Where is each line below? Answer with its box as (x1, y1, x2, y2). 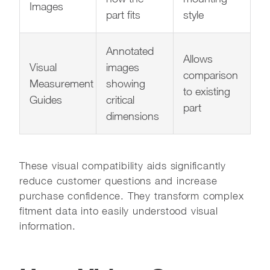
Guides (30, 93, 62, 106)
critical (106, 93, 134, 106)
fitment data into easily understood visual (19, 204, 218, 217)
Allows (183, 52, 213, 65)
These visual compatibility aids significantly (19, 159, 226, 172)
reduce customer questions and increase (19, 174, 218, 187)
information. (19, 219, 76, 232)
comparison (183, 68, 238, 81)
